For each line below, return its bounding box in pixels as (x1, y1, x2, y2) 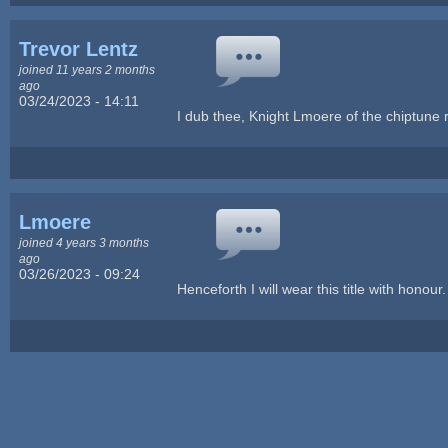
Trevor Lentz (19, 37, 139, 60)
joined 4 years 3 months (19, 235, 150, 249)
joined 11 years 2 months (19, 62, 156, 76)
